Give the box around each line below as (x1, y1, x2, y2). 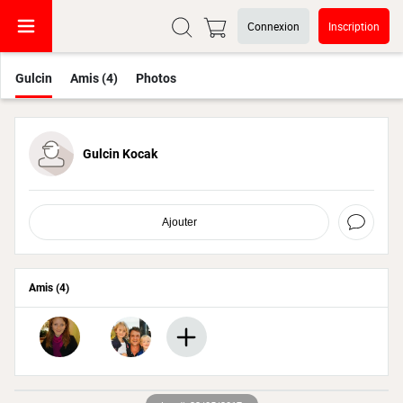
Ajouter (161, 216, 197, 228)
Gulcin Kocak (82, 147, 157, 161)
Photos (135, 71, 176, 85)
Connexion (247, 19, 300, 33)
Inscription (328, 19, 380, 33)
